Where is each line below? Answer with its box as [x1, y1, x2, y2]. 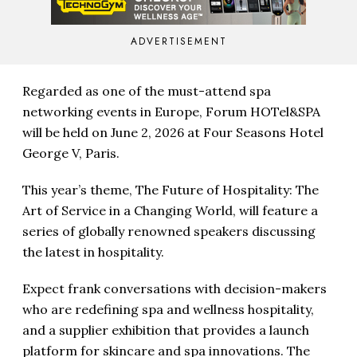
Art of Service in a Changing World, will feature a [22, 202, 318, 218]
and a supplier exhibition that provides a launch [22, 321, 309, 338]
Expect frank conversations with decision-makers [22, 280, 327, 296]
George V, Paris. [22, 144, 120, 161]
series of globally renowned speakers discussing [22, 222, 316, 239]
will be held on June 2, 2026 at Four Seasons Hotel [22, 124, 324, 140]
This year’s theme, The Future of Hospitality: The [22, 181, 319, 198]
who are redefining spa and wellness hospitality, [22, 300, 314, 317]
